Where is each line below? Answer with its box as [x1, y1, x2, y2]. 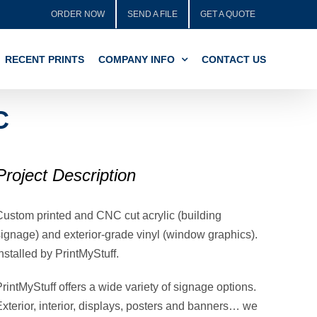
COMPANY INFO [98, 53, 175, 65]
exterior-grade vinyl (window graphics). [64, 229, 258, 241]
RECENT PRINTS [5, 53, 84, 65]
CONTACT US [202, 53, 266, 65]
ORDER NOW [51, 9, 105, 19]
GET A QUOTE [200, 9, 255, 19]
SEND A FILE [127, 9, 178, 19]
